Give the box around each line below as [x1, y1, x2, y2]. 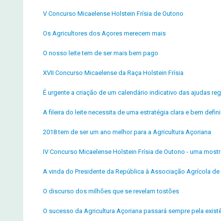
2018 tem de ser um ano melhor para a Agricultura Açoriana [43, 128, 211, 136]
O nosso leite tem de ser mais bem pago [43, 49, 158, 57]
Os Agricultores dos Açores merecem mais [43, 30, 166, 37]
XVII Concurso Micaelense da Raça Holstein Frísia [43, 69, 184, 76]
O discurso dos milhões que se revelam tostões [43, 187, 179, 195]
